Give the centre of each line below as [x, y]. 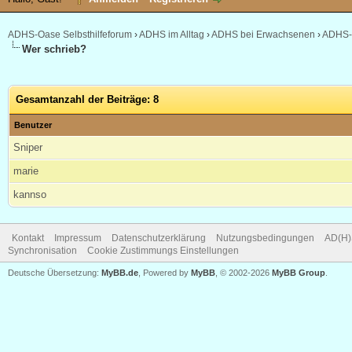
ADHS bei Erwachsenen [263, 35]
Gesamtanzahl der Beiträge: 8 [87, 99]
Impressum [78, 238]
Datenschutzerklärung [159, 238]
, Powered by [165, 273]
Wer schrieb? [54, 49]
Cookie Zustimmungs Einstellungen [163, 251]
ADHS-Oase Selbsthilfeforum [70, 35]
